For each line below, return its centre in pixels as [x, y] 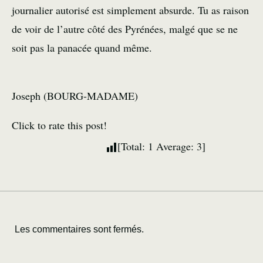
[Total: [133, 146]
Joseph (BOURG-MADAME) [75, 96]
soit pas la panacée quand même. [82, 48]
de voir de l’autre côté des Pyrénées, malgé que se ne [125, 29]
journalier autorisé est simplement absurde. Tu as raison [130, 10]
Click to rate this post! [59, 125]
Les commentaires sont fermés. [79, 229]
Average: [175, 146]
